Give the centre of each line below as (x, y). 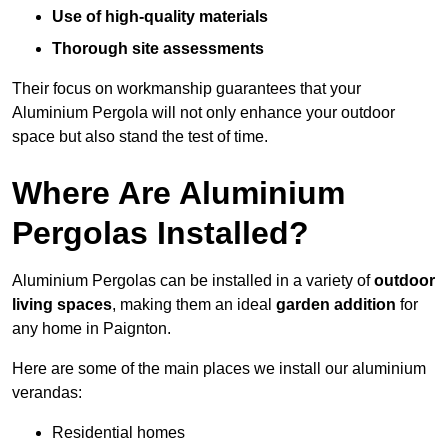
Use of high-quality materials (160, 17)
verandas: (47, 393)
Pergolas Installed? (160, 233)
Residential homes (118, 433)
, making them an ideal (194, 305)
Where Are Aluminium (178, 193)
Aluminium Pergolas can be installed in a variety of (193, 281)
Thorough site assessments (158, 49)
